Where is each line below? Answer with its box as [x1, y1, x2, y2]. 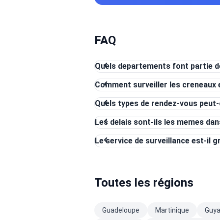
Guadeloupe [102, 206, 139, 214]
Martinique [155, 206, 189, 214]
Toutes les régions [94, 176, 193, 190]
